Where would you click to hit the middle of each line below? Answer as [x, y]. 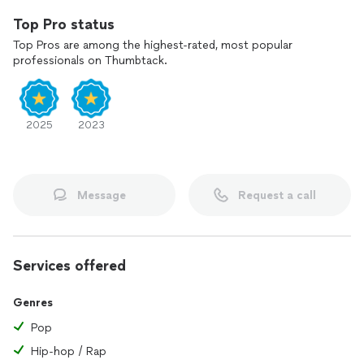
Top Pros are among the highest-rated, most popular [153, 45]
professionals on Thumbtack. [90, 61]
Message [102, 195]
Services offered [69, 266]
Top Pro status [64, 24]
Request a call [277, 195]
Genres [33, 303]
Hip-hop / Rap [69, 351]
